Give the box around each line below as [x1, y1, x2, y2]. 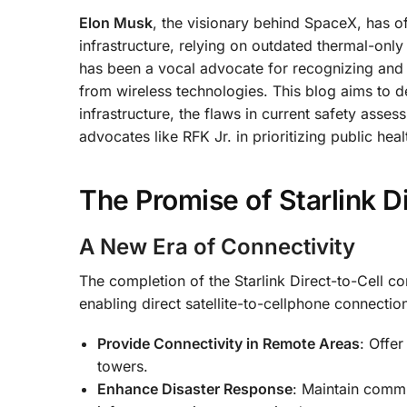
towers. [97, 356, 148, 375]
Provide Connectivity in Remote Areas [97, 333, 360, 352]
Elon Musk [79, 13, 153, 32]
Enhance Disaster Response [97, 379, 293, 398]
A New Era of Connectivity [79, 233, 355, 260]
